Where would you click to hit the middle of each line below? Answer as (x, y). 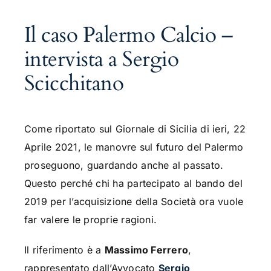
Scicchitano (74, 83)
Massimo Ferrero (146, 250)
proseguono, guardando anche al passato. (124, 165)
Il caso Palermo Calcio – (128, 35)
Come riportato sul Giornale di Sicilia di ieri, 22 (135, 129)
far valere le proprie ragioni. (90, 219)
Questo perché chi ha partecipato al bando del (133, 183)
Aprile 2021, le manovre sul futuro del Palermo (134, 147)
